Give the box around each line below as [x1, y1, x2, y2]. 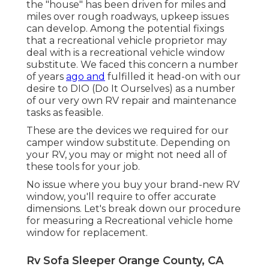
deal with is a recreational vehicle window [26, 46, 225, 58]
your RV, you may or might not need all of [26, 148, 227, 160]
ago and [66, 70, 105, 82]
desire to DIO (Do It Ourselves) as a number [26, 82, 235, 94]
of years [26, 70, 66, 82]
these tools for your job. [26, 160, 140, 172]
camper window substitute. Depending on [26, 136, 230, 148]
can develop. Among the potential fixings [26, 22, 224, 34]
